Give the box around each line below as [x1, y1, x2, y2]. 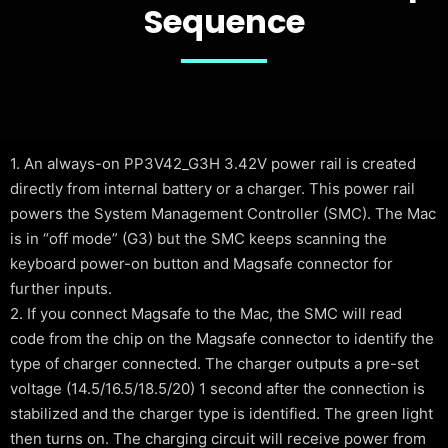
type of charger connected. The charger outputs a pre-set [10, 354, 419, 373]
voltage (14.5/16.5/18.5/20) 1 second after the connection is [10, 379, 425, 398]
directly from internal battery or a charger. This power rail [10, 179, 415, 198]
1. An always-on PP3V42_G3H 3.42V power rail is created [10, 154, 416, 173]
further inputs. [10, 279, 112, 298]
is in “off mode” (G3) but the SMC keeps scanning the [10, 229, 387, 248]
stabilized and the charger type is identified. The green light [10, 404, 433, 423]
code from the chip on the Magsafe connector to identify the [10, 329, 434, 348]
